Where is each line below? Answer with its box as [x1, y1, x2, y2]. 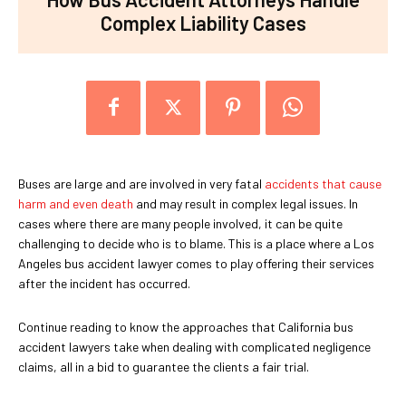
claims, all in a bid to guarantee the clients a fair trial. [18, 358, 309, 374]
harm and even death [18, 195, 133, 211]
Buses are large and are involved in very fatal [18, 175, 265, 191]
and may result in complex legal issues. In [133, 195, 358, 211]
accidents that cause [265, 175, 382, 191]
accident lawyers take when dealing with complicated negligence [18, 338, 371, 354]
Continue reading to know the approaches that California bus [18, 318, 353, 334]
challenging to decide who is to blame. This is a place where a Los [18, 235, 374, 251]
